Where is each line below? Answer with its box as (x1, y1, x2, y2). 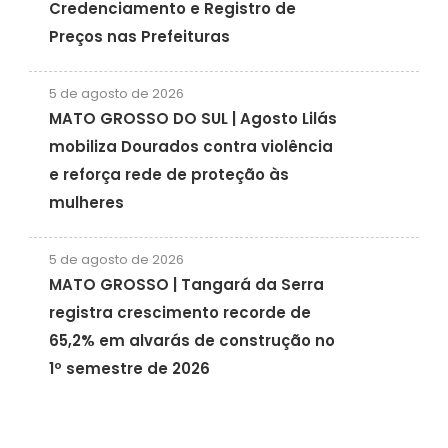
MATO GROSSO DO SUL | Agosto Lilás (48, 108, 337, 130)
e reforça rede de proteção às (48, 164, 289, 186)
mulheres (48, 192, 124, 214)
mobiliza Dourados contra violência (48, 136, 333, 158)
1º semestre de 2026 (48, 358, 210, 380)
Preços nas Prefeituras (48, 26, 230, 48)
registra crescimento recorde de (48, 302, 311, 324)
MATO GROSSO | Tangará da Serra (48, 274, 324, 296)
